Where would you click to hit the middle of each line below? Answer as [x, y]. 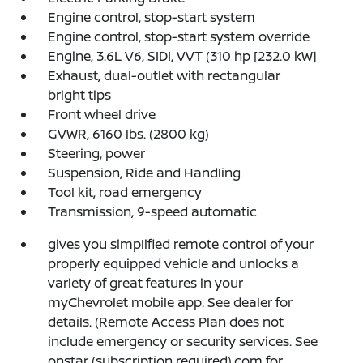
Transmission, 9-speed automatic [153, 211]
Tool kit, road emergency [125, 192]
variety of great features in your [146, 282]
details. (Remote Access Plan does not [166, 321]
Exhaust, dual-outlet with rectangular [164, 75]
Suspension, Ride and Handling [145, 172]
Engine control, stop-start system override [179, 36]
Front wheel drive [102, 114]
